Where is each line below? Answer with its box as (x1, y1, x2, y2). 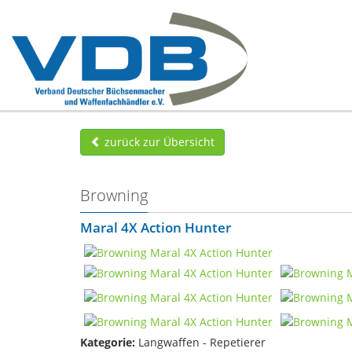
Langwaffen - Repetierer (135, 334, 266, 350)
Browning (80, 185, 148, 206)
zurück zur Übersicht (101, 134, 214, 149)
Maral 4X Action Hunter (80, 218, 231, 236)
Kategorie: (80, 334, 135, 350)
